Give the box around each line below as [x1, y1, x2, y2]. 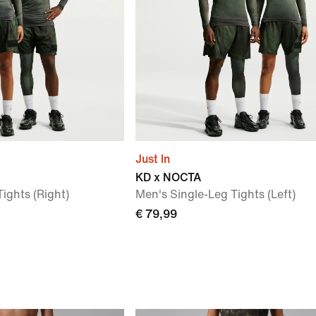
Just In [135, 153, 170, 165]
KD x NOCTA [135, 171, 201, 183]
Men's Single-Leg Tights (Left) [135, 188, 296, 200]
